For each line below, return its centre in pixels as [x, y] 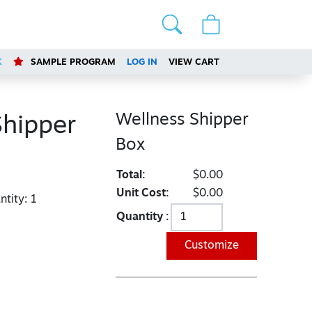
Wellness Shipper [182, 120]
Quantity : [142, 217]
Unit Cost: [142, 194]
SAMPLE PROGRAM [72, 62]
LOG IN [142, 62]
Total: [131, 175]
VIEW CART [194, 62]
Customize [211, 246]
